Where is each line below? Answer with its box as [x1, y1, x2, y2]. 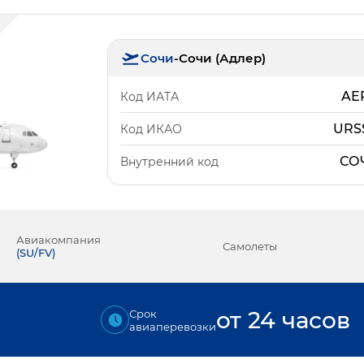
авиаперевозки [129, 319, 216, 333]
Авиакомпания [16, 233, 101, 246]
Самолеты [223, 240, 277, 253]
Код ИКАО [120, 121, 183, 136]
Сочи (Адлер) [179, 50, 266, 66]
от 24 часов [216, 305, 350, 334]
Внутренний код [120, 154, 219, 169]
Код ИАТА [120, 89, 180, 104]
